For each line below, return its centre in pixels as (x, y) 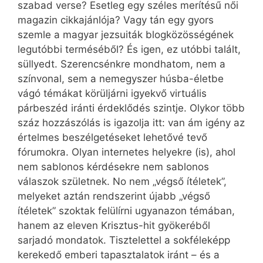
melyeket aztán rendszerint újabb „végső (114, 196)
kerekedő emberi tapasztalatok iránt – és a (119, 255)
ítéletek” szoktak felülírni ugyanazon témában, (126, 211)
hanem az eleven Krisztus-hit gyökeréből (114, 226)
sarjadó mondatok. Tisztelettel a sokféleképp (124, 240)
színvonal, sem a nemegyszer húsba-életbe (121, 79)
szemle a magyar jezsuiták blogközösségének (126, 35)
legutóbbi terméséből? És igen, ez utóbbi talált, (129, 50)
